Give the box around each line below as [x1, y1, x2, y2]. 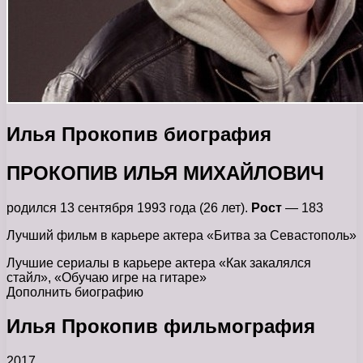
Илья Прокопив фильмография [6, 315, 315, 338]
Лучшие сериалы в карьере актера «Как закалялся [6, 255, 311, 270]
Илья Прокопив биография [6, 122, 271, 145]
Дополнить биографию [6, 284, 143, 299]
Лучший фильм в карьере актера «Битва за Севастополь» [6, 228, 357, 242]
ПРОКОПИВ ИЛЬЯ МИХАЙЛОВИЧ [6, 161, 324, 184]
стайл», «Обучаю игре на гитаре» [6, 270, 207, 284]
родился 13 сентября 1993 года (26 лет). [6, 200, 251, 215]
